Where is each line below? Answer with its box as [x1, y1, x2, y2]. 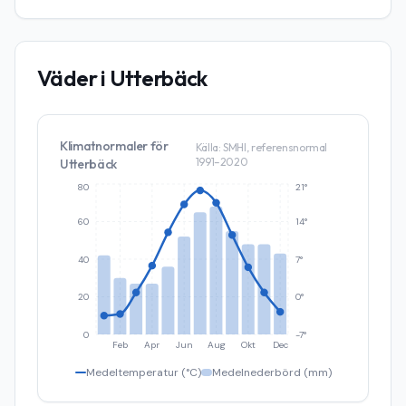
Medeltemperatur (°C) [85, 365, 201, 380]
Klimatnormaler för [60, 138, 169, 154]
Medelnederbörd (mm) [211, 365, 332, 380]
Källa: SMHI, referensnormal [195, 140, 328, 154]
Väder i [37, 64, 111, 92]
